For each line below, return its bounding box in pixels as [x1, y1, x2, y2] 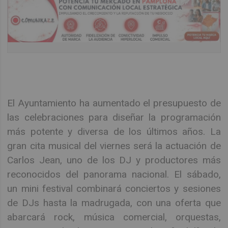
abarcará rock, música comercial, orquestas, [7, 211, 221, 223]
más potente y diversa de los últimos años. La [7, 126, 221, 138]
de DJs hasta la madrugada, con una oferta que [7, 197, 221, 209]
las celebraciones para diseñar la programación [7, 111, 221, 124]
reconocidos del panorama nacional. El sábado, [7, 168, 221, 181]
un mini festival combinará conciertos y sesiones [7, 183, 221, 195]
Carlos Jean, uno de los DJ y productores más [7, 154, 221, 166]
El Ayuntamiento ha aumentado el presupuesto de [7, 97, 221, 109]
